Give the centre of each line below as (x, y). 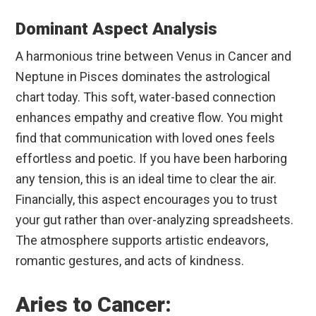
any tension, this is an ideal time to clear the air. (146, 179)
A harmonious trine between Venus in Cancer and (154, 56)
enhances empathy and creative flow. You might (150, 118)
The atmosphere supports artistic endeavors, (142, 241)
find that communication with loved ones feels (146, 138)
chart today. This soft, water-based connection (146, 97)
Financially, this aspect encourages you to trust (147, 200)
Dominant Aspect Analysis (117, 29)
